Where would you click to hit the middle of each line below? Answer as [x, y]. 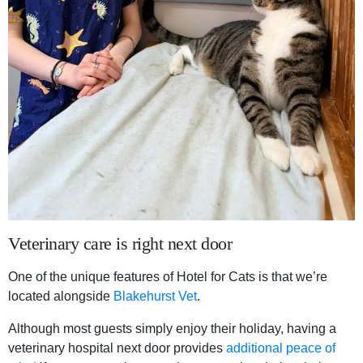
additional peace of [281, 348]
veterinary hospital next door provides [117, 348]
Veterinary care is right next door [120, 244]
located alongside [61, 297]
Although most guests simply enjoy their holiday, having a [172, 329]
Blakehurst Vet [155, 297]
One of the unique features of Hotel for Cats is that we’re [168, 277]
